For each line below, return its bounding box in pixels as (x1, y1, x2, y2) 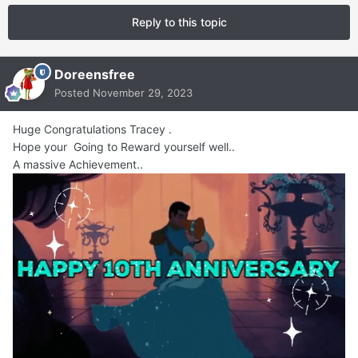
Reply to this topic (131, 15, 227, 30)
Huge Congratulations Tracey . (13, 122, 172, 137)
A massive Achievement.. (13, 157, 143, 172)
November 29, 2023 (93, 86, 193, 100)
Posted (54, 86, 93, 100)
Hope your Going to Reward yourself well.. (13, 140, 235, 154)
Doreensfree (54, 66, 135, 83)
